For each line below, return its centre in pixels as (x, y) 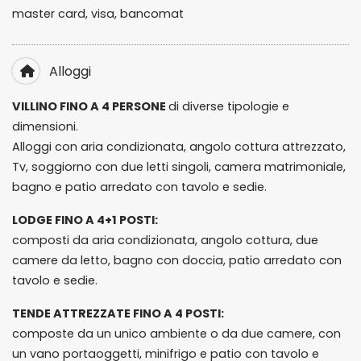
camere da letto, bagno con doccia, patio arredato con (177, 260)
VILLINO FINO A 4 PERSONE (90, 106)
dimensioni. (45, 127)
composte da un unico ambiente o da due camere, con (176, 334)
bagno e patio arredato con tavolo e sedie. (139, 187)
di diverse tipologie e (229, 106)
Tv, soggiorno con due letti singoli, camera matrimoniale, (179, 167)
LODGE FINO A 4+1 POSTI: (85, 220)
